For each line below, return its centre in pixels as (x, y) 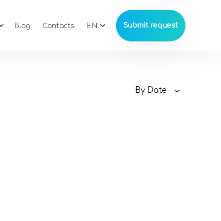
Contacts (58, 26)
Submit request (150, 25)
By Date (151, 90)
